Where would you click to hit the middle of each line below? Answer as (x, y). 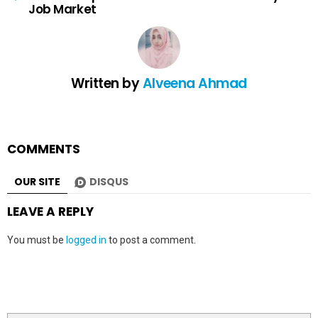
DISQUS (109, 181)
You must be (37, 240)
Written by (107, 83)
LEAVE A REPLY (50, 211)
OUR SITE (37, 181)
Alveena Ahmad (194, 83)
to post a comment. (151, 240)
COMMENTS (44, 149)
